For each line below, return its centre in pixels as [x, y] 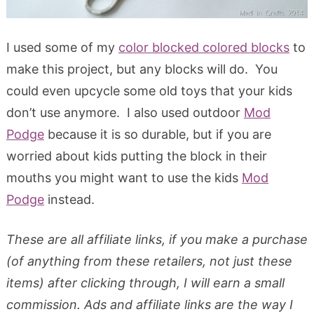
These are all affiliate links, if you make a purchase [157, 239]
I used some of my [62, 47]
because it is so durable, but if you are [157, 134]
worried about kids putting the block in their [136, 156]
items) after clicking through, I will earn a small [145, 282]
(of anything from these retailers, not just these [149, 261]
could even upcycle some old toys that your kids [149, 90]
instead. [71, 199]
